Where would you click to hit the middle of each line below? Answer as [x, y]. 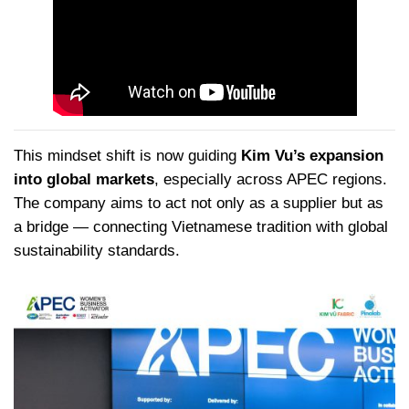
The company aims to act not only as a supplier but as [199, 204]
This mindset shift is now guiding [127, 156]
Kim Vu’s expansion [312, 156]
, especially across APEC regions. [271, 180]
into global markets [84, 180]
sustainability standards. [97, 251]
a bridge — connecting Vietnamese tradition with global [201, 227]
